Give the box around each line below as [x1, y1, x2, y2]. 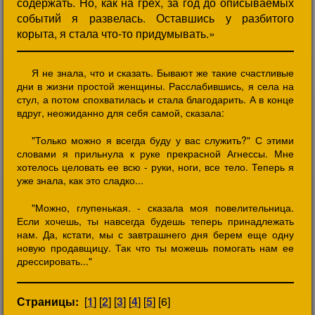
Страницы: [17, 293, 79, 309]
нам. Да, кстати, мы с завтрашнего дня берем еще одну [17, 227, 294, 241]
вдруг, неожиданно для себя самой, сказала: [17, 105, 224, 120]
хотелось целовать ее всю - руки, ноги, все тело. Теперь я [17, 160, 294, 174]
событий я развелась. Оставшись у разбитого [17, 10, 294, 26]
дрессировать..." [17, 254, 92, 268]
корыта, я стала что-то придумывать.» [17, 25, 215, 41]
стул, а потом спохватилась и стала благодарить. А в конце [17, 92, 294, 106]
